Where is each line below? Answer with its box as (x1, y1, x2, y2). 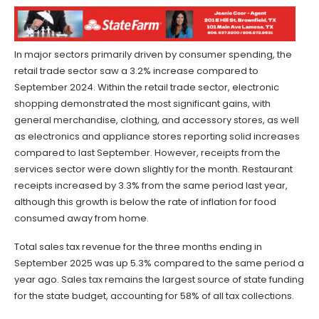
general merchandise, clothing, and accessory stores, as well (14, 113, 299, 127)
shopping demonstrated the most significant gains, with (14, 96, 271, 110)
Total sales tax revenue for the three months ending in (14, 239, 262, 253)
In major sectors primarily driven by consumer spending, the (14, 47, 292, 61)
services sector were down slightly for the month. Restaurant (14, 162, 293, 176)
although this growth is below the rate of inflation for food (14, 194, 276, 209)
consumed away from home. (14, 211, 149, 225)
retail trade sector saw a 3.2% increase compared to (14, 63, 258, 78)
